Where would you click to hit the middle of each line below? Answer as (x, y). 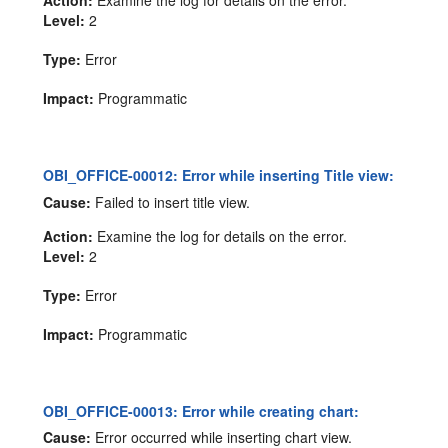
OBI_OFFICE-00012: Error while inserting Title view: (219, 174)
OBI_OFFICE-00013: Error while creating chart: (201, 410)
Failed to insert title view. (171, 201)
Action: (68, 235)
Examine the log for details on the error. (220, 235)
